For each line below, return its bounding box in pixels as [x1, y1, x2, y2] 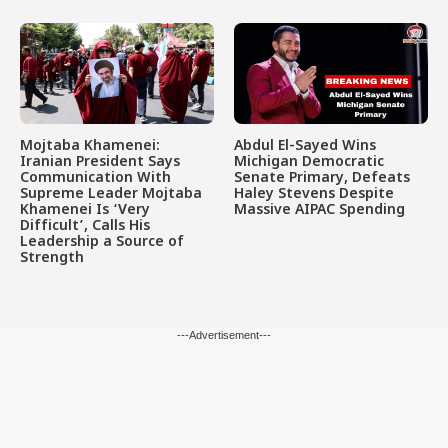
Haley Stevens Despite [234, 185, 394, 205]
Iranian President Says [20, 153, 180, 173]
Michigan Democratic [234, 153, 384, 173]
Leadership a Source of [20, 233, 184, 253]
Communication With [20, 169, 171, 189]
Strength [20, 249, 84, 269]
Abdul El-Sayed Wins [234, 137, 376, 157]
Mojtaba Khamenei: [20, 137, 160, 157]
